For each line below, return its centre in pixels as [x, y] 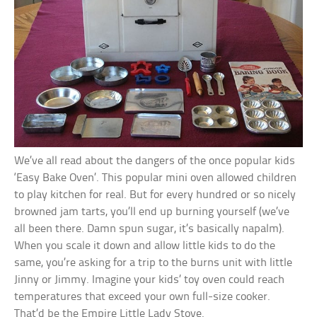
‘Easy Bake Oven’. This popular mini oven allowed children [156, 178]
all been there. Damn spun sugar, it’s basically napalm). [150, 229]
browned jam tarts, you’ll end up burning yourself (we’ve [152, 212]
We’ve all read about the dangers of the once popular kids [155, 161]
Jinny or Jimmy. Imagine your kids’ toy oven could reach [150, 279]
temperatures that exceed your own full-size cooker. [143, 296]
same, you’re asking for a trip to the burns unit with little [154, 263]
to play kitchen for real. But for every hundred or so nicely [155, 195]
